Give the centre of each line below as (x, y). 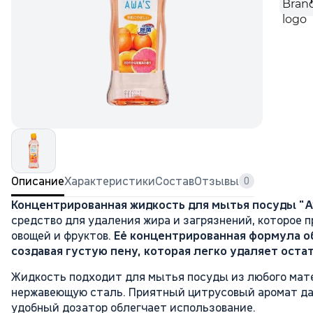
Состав (175, 181)
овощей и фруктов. (63, 235)
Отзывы (217, 181)
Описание (38, 181)
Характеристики (110, 181)
